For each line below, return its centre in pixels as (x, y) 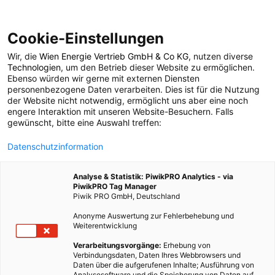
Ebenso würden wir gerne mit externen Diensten (103, 78)
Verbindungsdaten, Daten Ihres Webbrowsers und (157, 255)
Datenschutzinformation (55, 146)
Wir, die (23, 56)
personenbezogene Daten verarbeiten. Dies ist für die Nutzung (134, 89)
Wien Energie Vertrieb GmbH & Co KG (114, 56)
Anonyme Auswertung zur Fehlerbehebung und (153, 216)
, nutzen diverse (221, 56)
